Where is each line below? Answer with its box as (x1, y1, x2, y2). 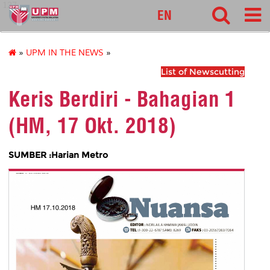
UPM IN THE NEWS (26, 48, 104, 58)
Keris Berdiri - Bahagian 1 (8, 86, 236, 113)
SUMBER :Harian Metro (8, 149, 108, 160)
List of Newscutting (161, 66, 245, 78)
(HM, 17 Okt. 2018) (8, 112, 176, 139)
